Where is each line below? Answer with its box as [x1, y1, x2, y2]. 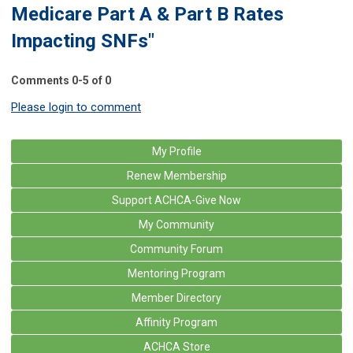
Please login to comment [11, 99, 141, 114]
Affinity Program [136, 315, 217, 329]
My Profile [151, 144, 202, 158]
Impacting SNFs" [11, 29, 154, 52]
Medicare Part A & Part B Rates [11, 2, 284, 25]
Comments [11, 73, 72, 87]
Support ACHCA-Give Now [112, 193, 241, 206]
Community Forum [130, 242, 223, 255]
